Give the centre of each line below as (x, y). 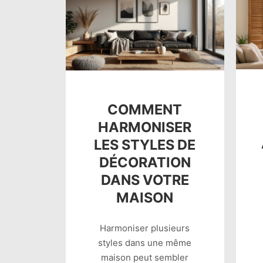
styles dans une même (145, 243)
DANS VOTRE (145, 180)
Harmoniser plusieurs (145, 228)
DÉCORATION (145, 162)
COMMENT (145, 109)
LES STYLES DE (145, 144)
